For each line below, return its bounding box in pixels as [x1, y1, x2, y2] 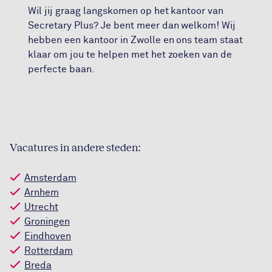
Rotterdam [24, 246, 73, 256]
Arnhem [24, 188, 59, 197]
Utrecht [24, 202, 58, 212]
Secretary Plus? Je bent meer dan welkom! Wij [28, 21, 236, 30]
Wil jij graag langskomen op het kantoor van [28, 6, 224, 16]
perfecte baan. [28, 64, 95, 74]
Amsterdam [24, 173, 76, 183]
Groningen [24, 217, 70, 226]
